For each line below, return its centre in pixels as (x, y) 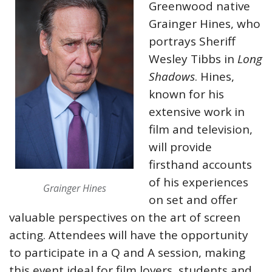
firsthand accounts (200, 165)
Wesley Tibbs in (193, 59)
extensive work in (197, 112)
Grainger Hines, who (205, 24)
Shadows (172, 76)
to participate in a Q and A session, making (127, 253)
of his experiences (199, 182)
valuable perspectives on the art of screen (125, 217)
